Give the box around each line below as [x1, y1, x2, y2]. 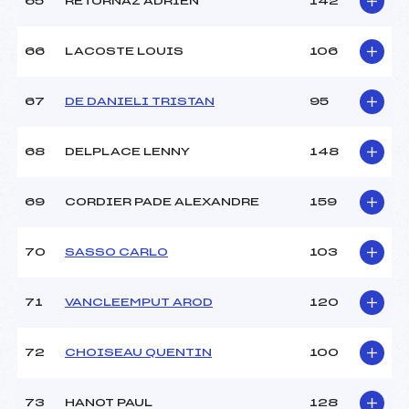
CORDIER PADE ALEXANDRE [65, 196, 259, 208]
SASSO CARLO [65, 246, 168, 258]
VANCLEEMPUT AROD [65, 297, 213, 309]
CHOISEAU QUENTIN [65, 347, 212, 359]
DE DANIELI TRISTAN [65, 96, 215, 108]
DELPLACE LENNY [65, 146, 190, 158]
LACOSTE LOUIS [65, 46, 184, 58]
